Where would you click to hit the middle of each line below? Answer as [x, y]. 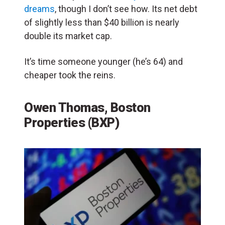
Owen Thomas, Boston [87, 108]
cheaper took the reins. [72, 75]
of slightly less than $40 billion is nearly [102, 23]
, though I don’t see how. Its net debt [126, 9]
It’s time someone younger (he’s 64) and [103, 62]
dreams [39, 9]
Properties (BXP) [72, 123]
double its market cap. [68, 36]
